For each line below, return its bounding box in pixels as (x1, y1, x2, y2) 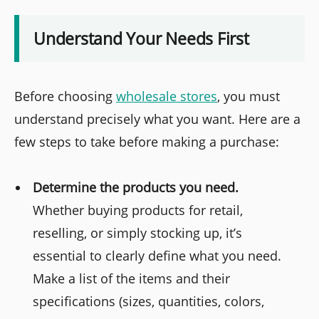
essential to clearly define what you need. (33, 246, 282, 264)
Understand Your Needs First (33, 26, 249, 50)
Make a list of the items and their (33, 269, 231, 287)
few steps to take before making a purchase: (14, 132, 279, 150)
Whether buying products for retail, (33, 201, 244, 219)
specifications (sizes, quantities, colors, (33, 292, 265, 310)
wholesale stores (116, 87, 217, 105)
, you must (217, 87, 280, 105)
